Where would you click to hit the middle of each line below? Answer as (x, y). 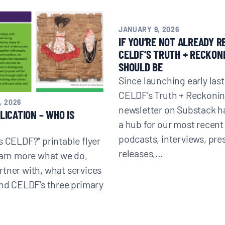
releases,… (141, 153)
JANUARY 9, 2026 (149, 29)
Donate (97, 59)
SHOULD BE (140, 66)
